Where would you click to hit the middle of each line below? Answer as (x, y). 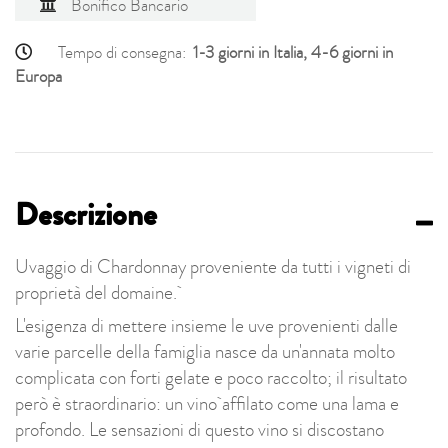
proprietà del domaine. (98, 292)
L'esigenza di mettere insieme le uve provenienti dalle (206, 326)
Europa (38, 77)
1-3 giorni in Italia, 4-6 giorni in (292, 53)
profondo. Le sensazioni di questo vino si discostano (199, 430)
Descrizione (86, 214)
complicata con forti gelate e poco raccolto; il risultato (211, 378)
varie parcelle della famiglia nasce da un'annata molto (205, 352)
